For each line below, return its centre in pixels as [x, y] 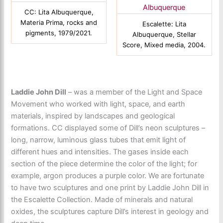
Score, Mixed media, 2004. [164, 45]
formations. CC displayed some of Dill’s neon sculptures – [108, 128]
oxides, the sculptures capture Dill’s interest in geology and [110, 212]
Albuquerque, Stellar [164, 35]
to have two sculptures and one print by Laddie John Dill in [110, 188]
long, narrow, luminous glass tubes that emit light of [99, 140]
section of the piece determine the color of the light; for [104, 164]
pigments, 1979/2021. [59, 33]
